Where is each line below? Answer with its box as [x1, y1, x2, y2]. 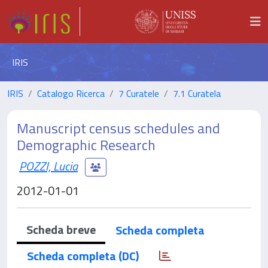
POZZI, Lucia [19, 156, 78, 175]
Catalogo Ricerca [37, 86, 105, 100]
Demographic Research [17, 134, 156, 156]
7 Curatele [118, 86, 159, 100]
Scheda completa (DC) [27, 246, 139, 265]
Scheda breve [26, 220, 96, 239]
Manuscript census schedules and [17, 117, 220, 139]
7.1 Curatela [173, 86, 221, 100]
